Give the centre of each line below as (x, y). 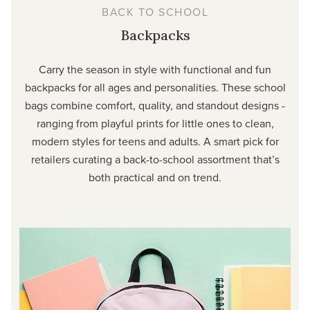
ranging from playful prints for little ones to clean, (155, 124)
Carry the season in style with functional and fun (155, 70)
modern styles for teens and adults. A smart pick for (155, 142)
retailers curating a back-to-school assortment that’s (155, 159)
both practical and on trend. (155, 177)
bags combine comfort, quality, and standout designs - (155, 106)
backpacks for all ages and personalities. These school (155, 88)
